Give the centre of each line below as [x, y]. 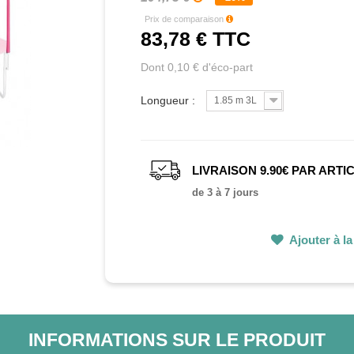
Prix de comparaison [186, 19]
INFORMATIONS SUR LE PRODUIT [177, 340]
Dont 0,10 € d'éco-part [197, 68]
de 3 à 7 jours [226, 193]
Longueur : [170, 101]
